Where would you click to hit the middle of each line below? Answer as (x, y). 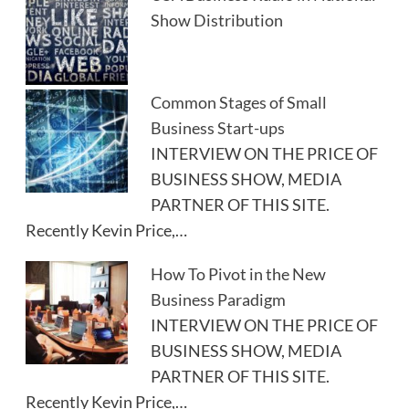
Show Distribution (217, 21)
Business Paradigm (219, 300)
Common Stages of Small (239, 103)
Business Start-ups (218, 128)
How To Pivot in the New (239, 274)
